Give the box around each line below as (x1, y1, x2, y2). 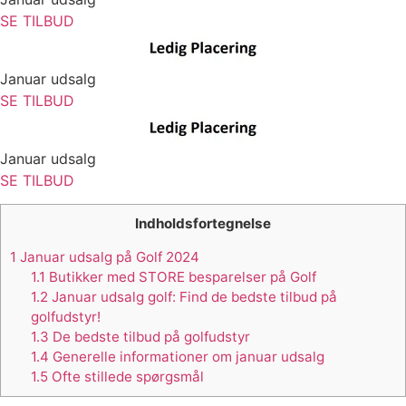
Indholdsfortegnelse (135, 214, 271, 232)
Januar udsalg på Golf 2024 (16, 248, 199, 266)
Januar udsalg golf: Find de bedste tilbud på (47, 288, 337, 306)
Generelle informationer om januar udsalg (48, 348, 324, 366)
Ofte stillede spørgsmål (47, 368, 204, 386)
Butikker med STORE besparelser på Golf (44, 268, 316, 286)
